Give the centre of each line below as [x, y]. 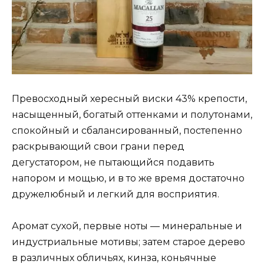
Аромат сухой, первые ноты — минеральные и [127, 226]
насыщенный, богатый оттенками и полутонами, [132, 114]
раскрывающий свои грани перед [98, 146]
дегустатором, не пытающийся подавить [113, 162]
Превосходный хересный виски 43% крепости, [129, 98]
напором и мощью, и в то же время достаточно [128, 178]
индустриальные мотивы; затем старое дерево [128, 242]
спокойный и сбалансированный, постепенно [127, 130]
